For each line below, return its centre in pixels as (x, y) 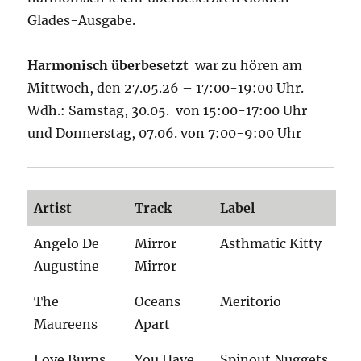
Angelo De (67, 244)
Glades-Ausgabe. (82, 21)
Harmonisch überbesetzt (108, 66)
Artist (53, 208)
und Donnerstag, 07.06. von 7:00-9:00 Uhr (165, 133)
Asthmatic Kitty (271, 244)
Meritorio (251, 302)
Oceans (158, 302)
